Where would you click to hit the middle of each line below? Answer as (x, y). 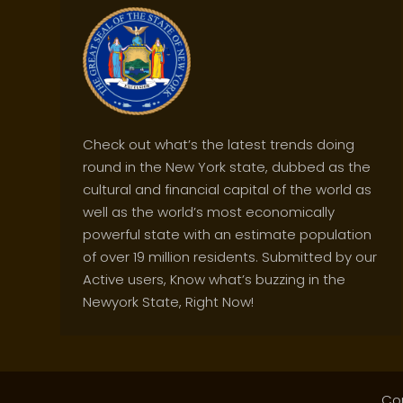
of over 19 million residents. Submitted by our (230, 257)
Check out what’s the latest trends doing (219, 145)
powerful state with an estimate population (228, 235)
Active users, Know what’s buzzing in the (215, 280)
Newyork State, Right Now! (169, 302)
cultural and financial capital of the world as (228, 190)
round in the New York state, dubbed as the (227, 167)
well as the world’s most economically (209, 212)
